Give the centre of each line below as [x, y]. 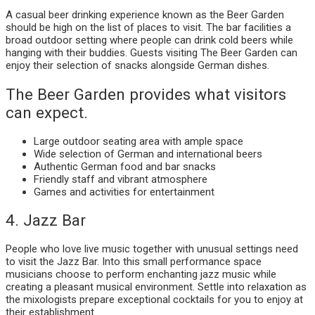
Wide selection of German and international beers [148, 154]
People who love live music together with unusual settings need [152, 249]
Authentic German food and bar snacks [125, 166]
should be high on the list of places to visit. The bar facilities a [148, 28]
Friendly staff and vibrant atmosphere [121, 179]
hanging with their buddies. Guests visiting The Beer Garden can [152, 53]
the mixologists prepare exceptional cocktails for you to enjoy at [154, 300]
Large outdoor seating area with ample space [139, 141]
